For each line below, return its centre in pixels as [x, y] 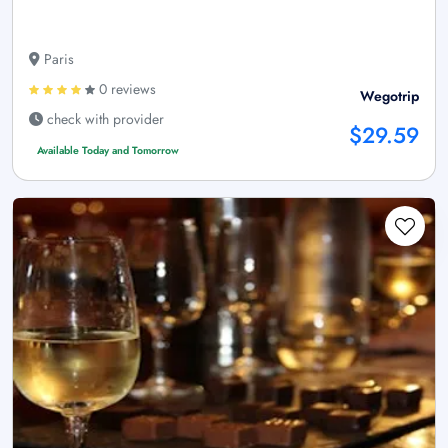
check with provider [103, 119]
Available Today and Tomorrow [107, 151]
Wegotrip [389, 96]
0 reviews [125, 89]
